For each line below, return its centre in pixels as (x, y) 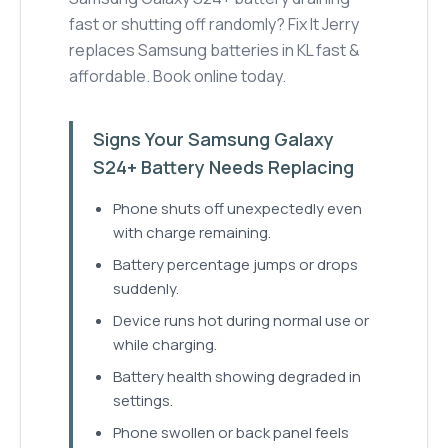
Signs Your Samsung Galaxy (213, 139)
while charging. (165, 345)
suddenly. (146, 289)
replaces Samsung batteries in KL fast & (214, 50)
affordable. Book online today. (177, 76)
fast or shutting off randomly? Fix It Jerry (214, 24)
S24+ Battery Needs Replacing (223, 167)
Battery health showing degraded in (237, 377)
